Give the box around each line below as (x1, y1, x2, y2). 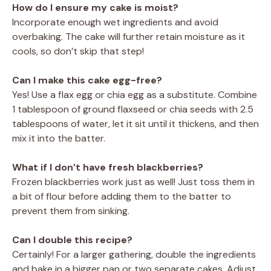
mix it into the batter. (12, 131, 105, 145)
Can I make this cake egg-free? (12, 73, 162, 87)
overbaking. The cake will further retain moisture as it (12, 30, 245, 43)
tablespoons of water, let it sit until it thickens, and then (12, 117, 259, 130)
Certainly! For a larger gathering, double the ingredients (12, 247, 256, 261)
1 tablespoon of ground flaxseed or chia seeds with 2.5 (12, 102, 253, 116)
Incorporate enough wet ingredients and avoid (12, 15, 218, 28)
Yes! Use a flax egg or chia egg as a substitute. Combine (12, 88, 257, 101)
